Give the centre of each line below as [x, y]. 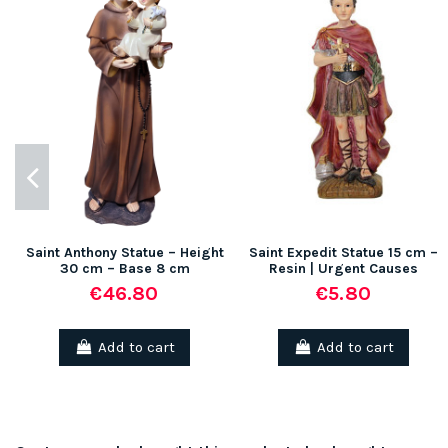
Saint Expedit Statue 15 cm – [343, 252]
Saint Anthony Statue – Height [124, 252]
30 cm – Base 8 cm [124, 268]
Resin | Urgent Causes [343, 268]
